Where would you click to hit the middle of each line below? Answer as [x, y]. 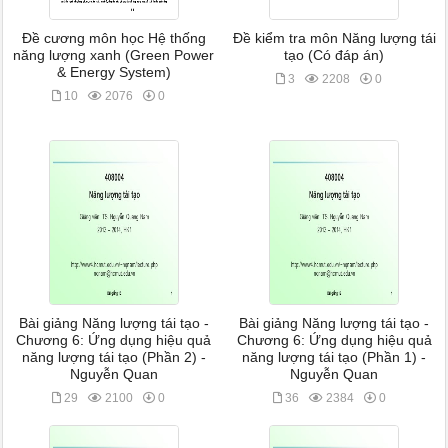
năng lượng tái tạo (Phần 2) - [113, 357]
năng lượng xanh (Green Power [114, 55]
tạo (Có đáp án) [334, 55]
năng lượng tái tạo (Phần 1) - [334, 357]
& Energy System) [113, 72]
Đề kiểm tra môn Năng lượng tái [334, 38]
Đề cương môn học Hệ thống [113, 38]
